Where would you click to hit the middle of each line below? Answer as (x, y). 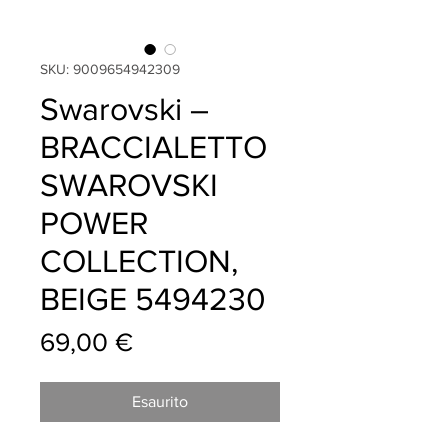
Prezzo (171, 341)
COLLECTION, (139, 261)
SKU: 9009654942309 (110, 69)
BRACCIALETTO (153, 147)
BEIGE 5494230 (153, 299)
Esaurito (160, 402)
